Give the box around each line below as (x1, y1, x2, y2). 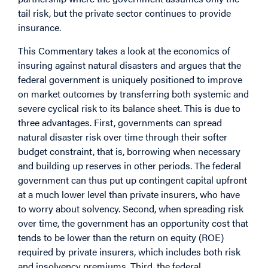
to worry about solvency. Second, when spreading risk (18, 201, 243, 215)
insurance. (18, 20, 61, 35)
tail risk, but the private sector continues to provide (18, 6, 231, 20)
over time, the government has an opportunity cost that (18, 215, 248, 230)
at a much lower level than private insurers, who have (18, 187, 240, 201)
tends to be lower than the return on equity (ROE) (18, 230, 224, 244)
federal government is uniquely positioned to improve (18, 72, 242, 86)
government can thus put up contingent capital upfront (18, 172, 247, 187)
